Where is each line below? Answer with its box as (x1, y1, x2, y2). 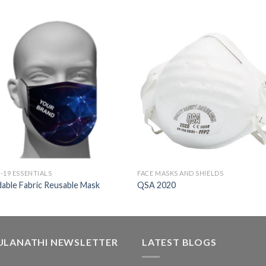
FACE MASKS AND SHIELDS (137, 169, 224, 178)
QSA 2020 (137, 179, 176, 190)
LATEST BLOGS (142, 236, 217, 248)
